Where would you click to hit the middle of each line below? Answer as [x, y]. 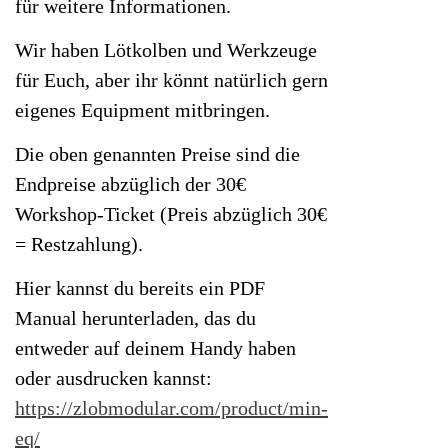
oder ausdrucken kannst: [113, 377]
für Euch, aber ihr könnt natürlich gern [171, 79]
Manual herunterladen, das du [135, 317]
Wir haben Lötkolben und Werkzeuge [166, 49]
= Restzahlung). [79, 243]
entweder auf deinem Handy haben [155, 347]
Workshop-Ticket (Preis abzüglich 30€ [171, 213]
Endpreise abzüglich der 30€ [130, 183]
